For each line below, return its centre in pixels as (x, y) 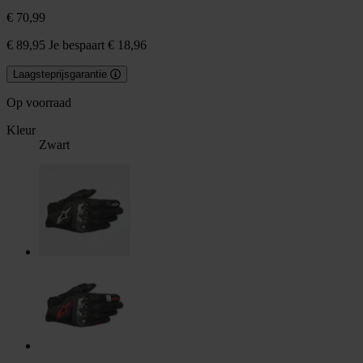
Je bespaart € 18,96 (96, 45)
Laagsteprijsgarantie (60, 75)
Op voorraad (39, 103)
